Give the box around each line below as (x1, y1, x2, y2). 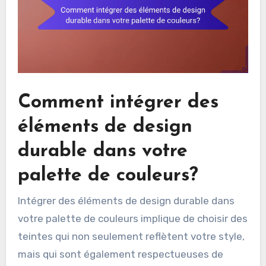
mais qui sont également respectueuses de (17, 248, 223, 260)
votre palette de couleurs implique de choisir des (17, 212, 248, 224)
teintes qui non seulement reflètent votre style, (17, 230, 245, 242)
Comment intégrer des (17, 93, 218, 112)
